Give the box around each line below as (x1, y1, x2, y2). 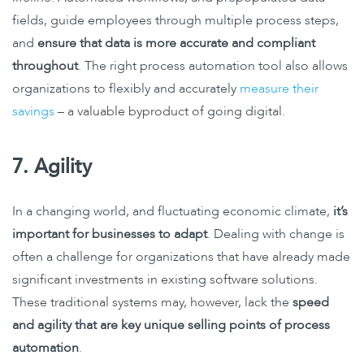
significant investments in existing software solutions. (12, 270, 318, 288)
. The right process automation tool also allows (78, 56, 348, 75)
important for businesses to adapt (12, 224, 207, 243)
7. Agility (12, 153, 92, 180)
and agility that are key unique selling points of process (12, 315, 330, 334)
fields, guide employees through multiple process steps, (12, 11, 339, 29)
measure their (240, 79, 318, 97)
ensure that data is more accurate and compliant (37, 33, 315, 52)
